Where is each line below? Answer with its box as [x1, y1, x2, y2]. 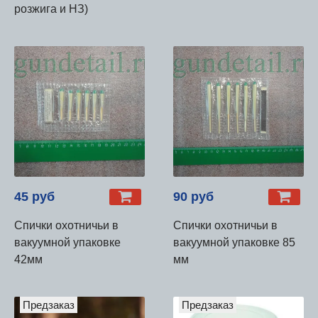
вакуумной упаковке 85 [173, 236, 295, 248]
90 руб [173, 189, 214, 204]
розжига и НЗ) [14, 2, 88, 15]
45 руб [14, 189, 55, 204]
